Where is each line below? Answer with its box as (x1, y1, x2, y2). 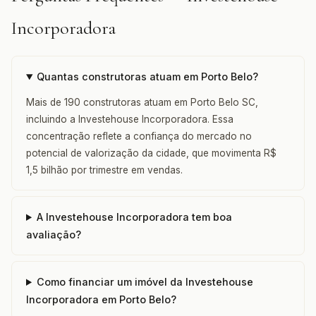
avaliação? (26, 229, 81, 241)
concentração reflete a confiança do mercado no (26, 130, 252, 142)
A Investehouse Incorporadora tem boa (37, 211, 233, 223)
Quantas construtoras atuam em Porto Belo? (37, 71, 259, 83)
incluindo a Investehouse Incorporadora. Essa (26, 114, 233, 125)
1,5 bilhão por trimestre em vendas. (26, 164, 183, 176)
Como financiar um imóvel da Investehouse (37, 276, 254, 288)
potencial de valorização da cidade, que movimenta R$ (26, 147, 276, 159)
